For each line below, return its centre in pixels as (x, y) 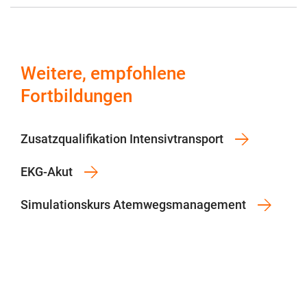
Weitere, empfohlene (103, 74)
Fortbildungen (76, 96)
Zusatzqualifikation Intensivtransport (122, 139)
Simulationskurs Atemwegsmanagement (133, 205)
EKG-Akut (47, 172)
